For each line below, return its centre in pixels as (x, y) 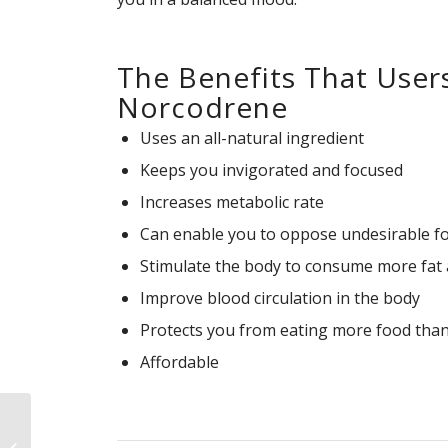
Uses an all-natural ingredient (252, 138)
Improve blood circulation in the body (280, 298)
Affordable (180, 362)
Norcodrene (203, 107)
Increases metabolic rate (232, 202)
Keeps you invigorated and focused (272, 170)
